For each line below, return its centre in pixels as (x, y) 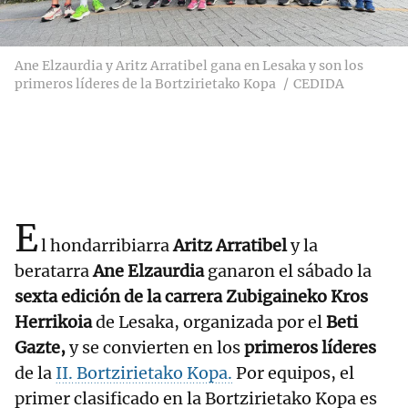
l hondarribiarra (107, 246)
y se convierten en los (155, 348)
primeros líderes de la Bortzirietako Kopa (145, 84)
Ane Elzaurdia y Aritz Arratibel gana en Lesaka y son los (189, 66)
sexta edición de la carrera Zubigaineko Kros (191, 297)
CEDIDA (319, 84)
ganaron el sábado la (288, 271)
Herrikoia (53, 322)
